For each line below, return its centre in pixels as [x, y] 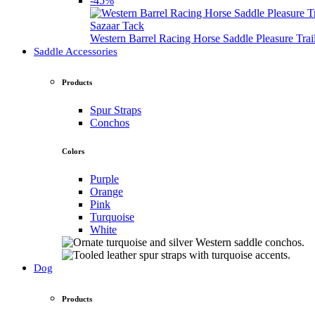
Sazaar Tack [117, 26]
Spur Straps [116, 110]
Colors [73, 152]
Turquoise [112, 217]
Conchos [110, 123]
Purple [104, 179]
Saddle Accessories [76, 52]
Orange [107, 192]
